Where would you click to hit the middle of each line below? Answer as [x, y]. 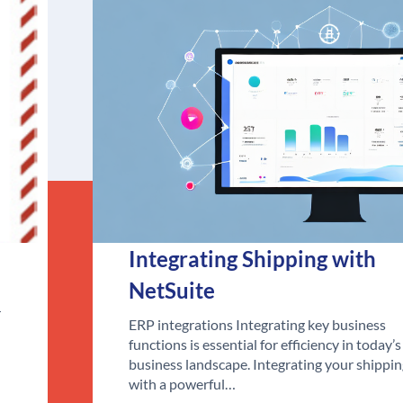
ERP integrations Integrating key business [258, 325]
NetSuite [172, 291]
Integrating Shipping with [253, 259]
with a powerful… [183, 384]
